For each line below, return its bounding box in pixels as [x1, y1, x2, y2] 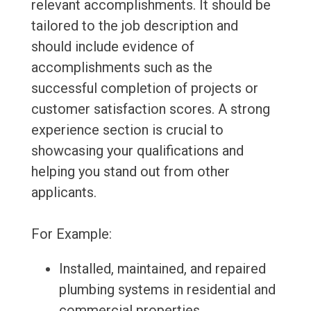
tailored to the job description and [31, 17, 238, 35]
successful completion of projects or [31, 80, 258, 97]
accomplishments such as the [31, 59, 212, 76]
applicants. [31, 184, 96, 201]
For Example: [31, 226, 112, 243]
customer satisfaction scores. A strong [31, 101, 270, 118]
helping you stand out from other [31, 163, 230, 180]
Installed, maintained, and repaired [58, 260, 266, 278]
